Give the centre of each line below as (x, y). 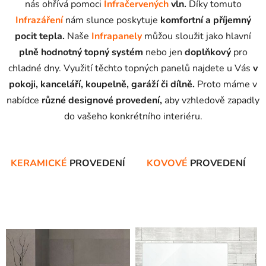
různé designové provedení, (102, 100)
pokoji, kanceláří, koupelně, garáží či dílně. (102, 84)
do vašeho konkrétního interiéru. (133, 116)
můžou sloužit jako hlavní (197, 36)
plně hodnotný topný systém (81, 52)
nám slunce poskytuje (111, 20)
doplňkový (208, 52)
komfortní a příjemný (205, 20)
